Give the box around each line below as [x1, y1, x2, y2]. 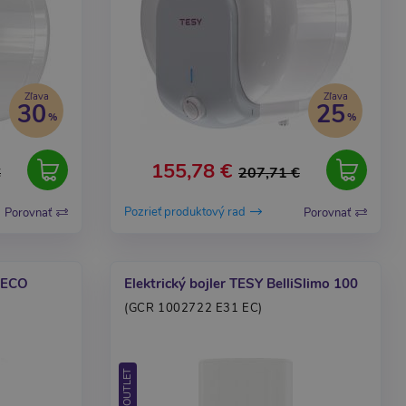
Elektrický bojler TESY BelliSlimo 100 [124, 275, 358, 293]
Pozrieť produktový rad [124, 204, 246, 221]
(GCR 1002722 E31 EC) [124, 300, 263, 316]
